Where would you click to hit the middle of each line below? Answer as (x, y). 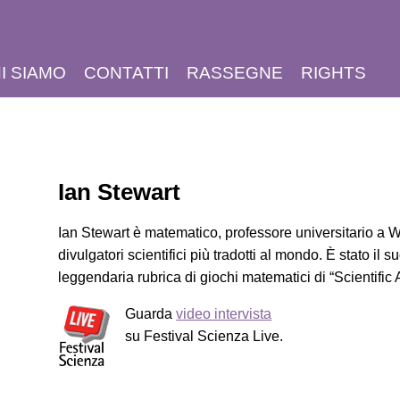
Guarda (151, 314)
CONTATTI (126, 73)
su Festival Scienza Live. (204, 337)
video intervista (224, 314)
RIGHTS (333, 73)
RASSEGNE (235, 73)
